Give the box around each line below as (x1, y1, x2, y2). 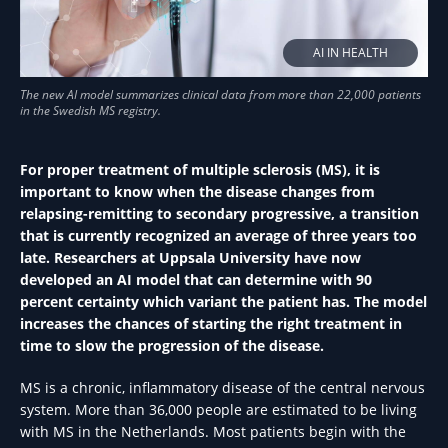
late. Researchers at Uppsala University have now (20, 248, 361, 267)
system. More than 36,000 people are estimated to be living (20, 400, 417, 419)
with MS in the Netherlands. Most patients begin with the (20, 422, 406, 441)
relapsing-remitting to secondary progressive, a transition (20, 204, 419, 223)
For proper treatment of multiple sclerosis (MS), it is (20, 160, 380, 179)
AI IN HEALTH (313, 44, 388, 61)
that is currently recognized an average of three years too (20, 226, 417, 245)
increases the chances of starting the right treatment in (20, 314, 402, 333)
